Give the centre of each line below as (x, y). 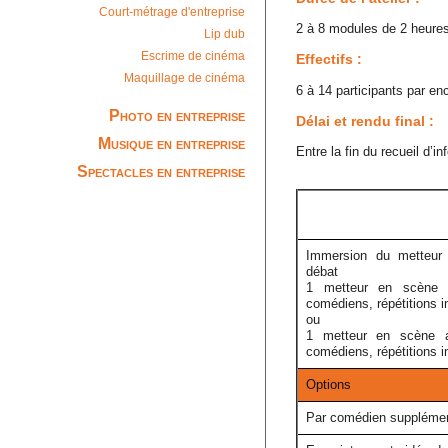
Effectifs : (329, 59)
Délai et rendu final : (365, 120)
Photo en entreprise (177, 115)
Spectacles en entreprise (161, 171)
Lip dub (224, 34)
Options (328, 385)
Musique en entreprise (171, 143)
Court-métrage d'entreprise (172, 12)
